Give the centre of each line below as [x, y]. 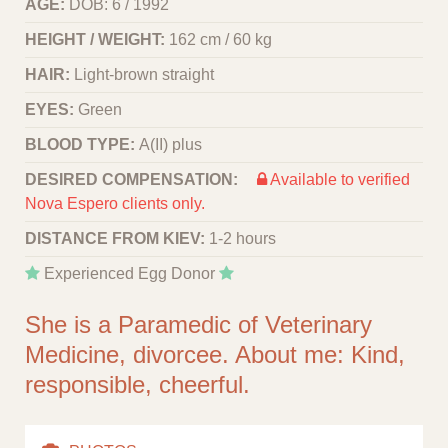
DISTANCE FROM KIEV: [117, 238]
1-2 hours [242, 238]
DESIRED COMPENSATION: [133, 179]
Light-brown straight [144, 74]
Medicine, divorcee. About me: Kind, [215, 354]
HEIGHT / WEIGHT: [97, 39]
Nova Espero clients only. [115, 203]
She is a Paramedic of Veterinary [198, 324]
